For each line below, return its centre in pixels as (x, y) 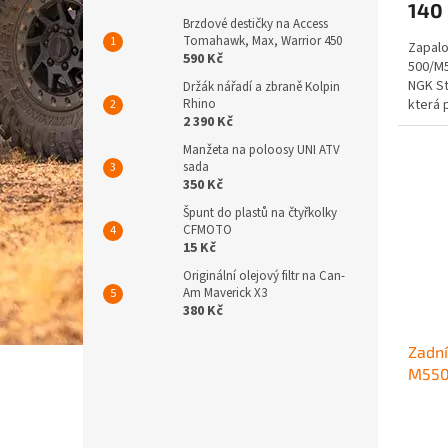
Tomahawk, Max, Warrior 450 (262, 40)
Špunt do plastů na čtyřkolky (260, 212)
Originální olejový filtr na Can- (264, 275)
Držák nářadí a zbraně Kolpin (261, 86)
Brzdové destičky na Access (255, 23)
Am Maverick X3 (225, 292)
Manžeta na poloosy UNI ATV (261, 149)
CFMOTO (207, 229)
